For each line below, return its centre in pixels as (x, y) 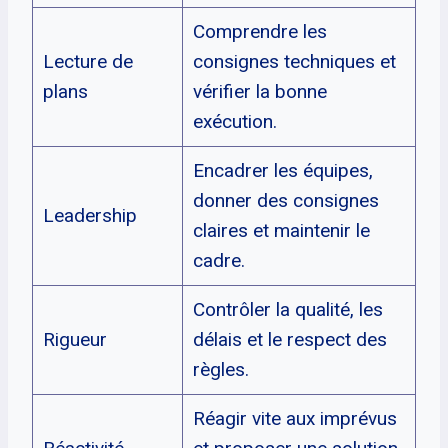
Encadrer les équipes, (282, 170)
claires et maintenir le (281, 230)
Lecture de (87, 61)
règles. (220, 369)
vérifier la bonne (259, 91)
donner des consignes (285, 200)
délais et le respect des (289, 339)
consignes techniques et (294, 61)
